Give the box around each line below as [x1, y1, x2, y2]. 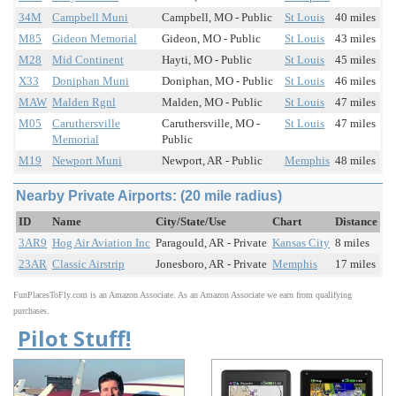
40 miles [335, 11, 376, 25]
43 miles [335, 32, 376, 46]
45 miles [335, 53, 376, 67]
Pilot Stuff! [18, 324, 131, 354]
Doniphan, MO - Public [162, 74, 273, 88]
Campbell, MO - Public [162, 11, 272, 25]
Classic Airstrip [52, 257, 125, 271]
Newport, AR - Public [162, 154, 263, 168]
